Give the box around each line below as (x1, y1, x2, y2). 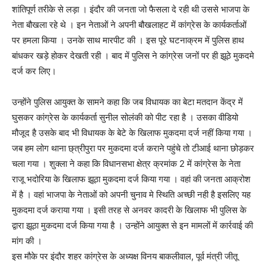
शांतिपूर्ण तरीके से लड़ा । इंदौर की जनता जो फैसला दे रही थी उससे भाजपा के (12, 3, 249, 15)
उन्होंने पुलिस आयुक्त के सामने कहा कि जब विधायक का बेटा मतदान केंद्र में (12, 96, 243, 107)
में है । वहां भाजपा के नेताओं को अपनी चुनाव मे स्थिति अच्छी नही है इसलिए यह (12, 188, 251, 200)
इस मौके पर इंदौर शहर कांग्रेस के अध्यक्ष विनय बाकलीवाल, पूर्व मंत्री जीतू (12, 250, 237, 262)
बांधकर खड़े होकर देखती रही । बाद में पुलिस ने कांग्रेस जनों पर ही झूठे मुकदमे (12, 49, 254, 61)
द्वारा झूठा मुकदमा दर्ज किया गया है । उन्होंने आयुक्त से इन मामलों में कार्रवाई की (12, 219, 253, 231)
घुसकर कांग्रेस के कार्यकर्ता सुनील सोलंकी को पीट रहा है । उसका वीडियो (12, 111, 238, 123)
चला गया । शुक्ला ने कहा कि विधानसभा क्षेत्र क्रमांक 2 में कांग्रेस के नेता (12, 157, 240, 169)
